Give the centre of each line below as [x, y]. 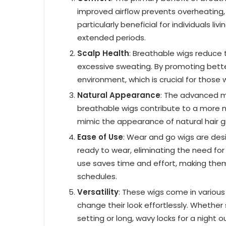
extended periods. [111, 37]
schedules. [97, 176]
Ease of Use [100, 137]
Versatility [98, 192]
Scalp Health [103, 53]
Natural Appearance [119, 95]
